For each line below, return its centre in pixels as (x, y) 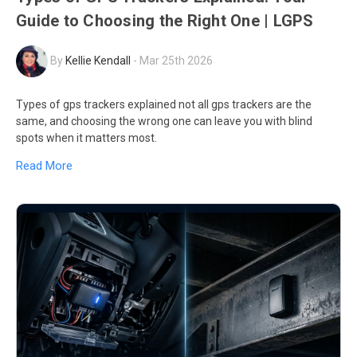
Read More (44, 165)
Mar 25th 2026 (176, 60)
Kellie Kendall (98, 60)
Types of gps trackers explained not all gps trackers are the (164, 105)
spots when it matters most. (86, 138)
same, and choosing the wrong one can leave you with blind (164, 122)
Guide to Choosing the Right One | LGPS (165, 21)
